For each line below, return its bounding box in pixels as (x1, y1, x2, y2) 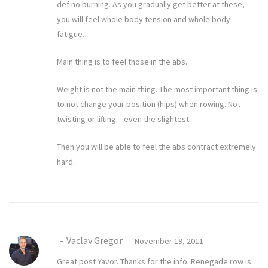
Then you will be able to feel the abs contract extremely (57, 141, 256, 153)
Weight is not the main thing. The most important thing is (57, 84, 257, 95)
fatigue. (57, 29, 84, 40)
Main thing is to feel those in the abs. (57, 56, 187, 68)
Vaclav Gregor (66, 234, 123, 247)
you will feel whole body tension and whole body (57, 14, 230, 25)
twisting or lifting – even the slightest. (57, 114, 191, 125)
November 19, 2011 (133, 236, 203, 247)
